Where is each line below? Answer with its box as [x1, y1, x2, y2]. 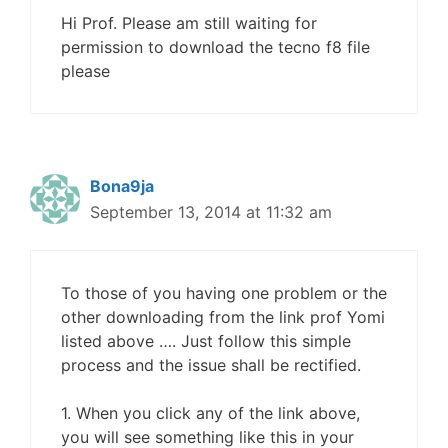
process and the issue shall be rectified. [61, 355, 361, 375]
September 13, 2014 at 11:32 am [90, 202, 332, 222]
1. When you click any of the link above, [61, 403, 360, 423]
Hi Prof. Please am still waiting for [61, 13, 317, 33]
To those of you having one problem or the [61, 283, 387, 303]
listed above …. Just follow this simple [61, 331, 351, 351]
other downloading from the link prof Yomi [61, 307, 385, 327]
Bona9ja [90, 176, 154, 196]
